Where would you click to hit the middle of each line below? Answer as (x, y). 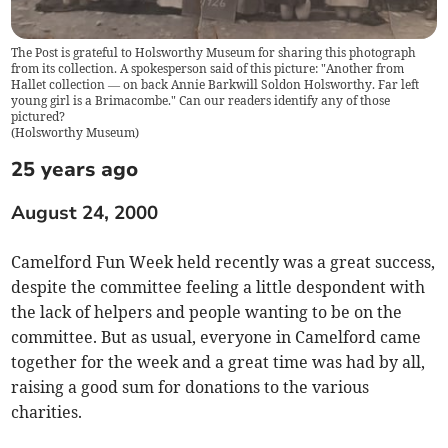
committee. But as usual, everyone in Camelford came (216, 337)
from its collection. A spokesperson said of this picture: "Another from (208, 69)
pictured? (38, 117)
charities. (47, 412)
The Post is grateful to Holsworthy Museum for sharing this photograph (214, 53)
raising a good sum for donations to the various (190, 387)
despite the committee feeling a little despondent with (218, 287)
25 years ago (75, 169)
